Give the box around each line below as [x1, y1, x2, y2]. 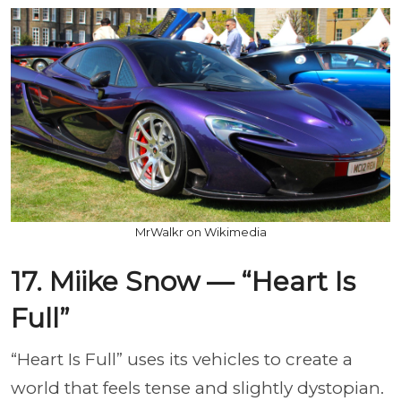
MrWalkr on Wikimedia [134, 224, 267, 239]
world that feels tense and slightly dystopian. [11, 377, 384, 398]
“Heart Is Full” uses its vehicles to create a [11, 348, 353, 370]
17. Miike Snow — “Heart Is [11, 264, 355, 298]
